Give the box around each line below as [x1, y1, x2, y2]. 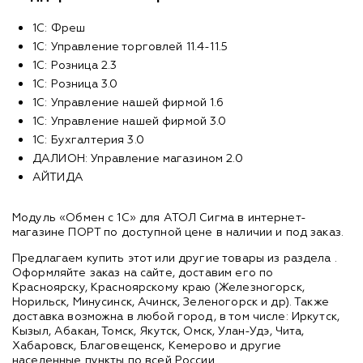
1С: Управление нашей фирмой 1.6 [32, 96, 224, 109]
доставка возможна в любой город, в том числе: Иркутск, [12, 310, 340, 322]
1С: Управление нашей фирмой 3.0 [32, 115, 227, 127]
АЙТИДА [32, 171, 83, 183]
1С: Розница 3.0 [32, 78, 118, 90]
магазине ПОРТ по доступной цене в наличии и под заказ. [12, 226, 344, 238]
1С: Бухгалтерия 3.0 [32, 134, 144, 146]
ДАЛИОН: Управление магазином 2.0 [32, 152, 243, 164]
